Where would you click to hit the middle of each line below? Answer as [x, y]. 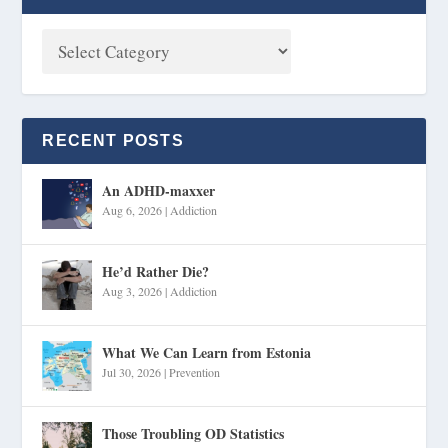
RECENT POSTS [113, 141]
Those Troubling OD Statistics [193, 434]
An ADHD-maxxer [159, 191]
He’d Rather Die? [156, 272]
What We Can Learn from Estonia [207, 353]
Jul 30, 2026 [132, 372]
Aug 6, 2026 [132, 210]
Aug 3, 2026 [132, 291]
